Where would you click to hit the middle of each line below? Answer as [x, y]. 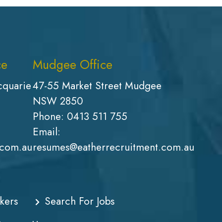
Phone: [50, 117]
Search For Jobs [80, 201]
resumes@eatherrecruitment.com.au [113, 147]
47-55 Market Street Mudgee [97, 86]
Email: [47, 132]
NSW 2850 [58, 101]
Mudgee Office [73, 65]
